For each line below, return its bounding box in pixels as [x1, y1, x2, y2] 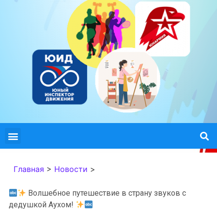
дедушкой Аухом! [9, 200, 76, 209]
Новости [54, 164, 88, 174]
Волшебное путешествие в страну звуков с [26, 188, 186, 198]
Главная [14, 164, 44, 174]
